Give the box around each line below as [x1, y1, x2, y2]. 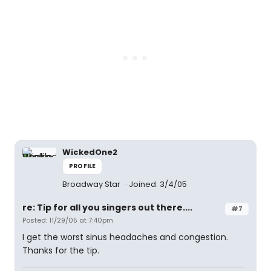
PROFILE [69, 162, 96, 171]
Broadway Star [62, 178, 122, 190]
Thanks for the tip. [22, 244, 99, 256]
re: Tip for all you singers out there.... [22, 201, 192, 214]
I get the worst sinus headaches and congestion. [22, 231, 228, 243]
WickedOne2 [62, 146, 117, 158]
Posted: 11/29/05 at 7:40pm [22, 215, 113, 225]
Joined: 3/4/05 [129, 178, 187, 190]
